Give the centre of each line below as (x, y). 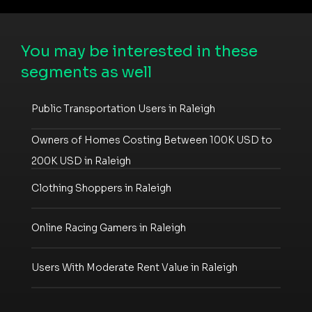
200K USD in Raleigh (81, 161)
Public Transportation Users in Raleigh (123, 109)
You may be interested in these (139, 51)
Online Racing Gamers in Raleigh (109, 228)
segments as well (86, 72)
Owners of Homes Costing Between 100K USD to (152, 140)
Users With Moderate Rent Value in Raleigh (134, 268)
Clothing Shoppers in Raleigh (101, 188)
